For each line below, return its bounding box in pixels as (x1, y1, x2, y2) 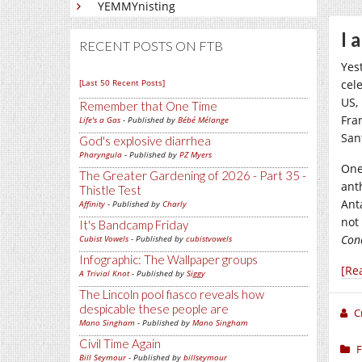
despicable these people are (79, 301, 229, 316)
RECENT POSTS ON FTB (79, 38, 223, 53)
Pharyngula (79, 149, 122, 160)
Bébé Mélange (178, 114, 229, 125)
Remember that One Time (79, 99, 217, 113)
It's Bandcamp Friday (79, 217, 188, 232)
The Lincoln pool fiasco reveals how (79, 287, 264, 301)
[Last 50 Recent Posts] (79, 77, 165, 88)
